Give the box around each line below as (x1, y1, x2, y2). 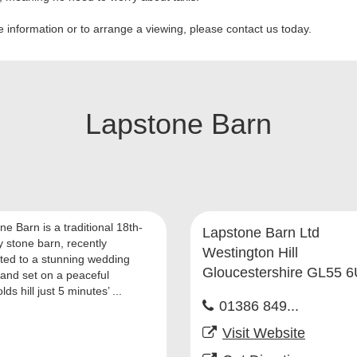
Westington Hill (202, 245, 298, 261)
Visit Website (222, 325, 305, 341)
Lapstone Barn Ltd (202, 225, 320, 241)
